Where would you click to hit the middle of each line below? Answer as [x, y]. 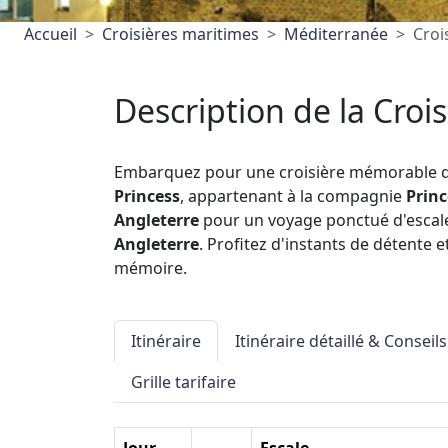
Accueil [50, 34]
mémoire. [150, 268]
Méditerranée [336, 34]
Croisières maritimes [180, 34]
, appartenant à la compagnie [293, 196]
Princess [147, 196]
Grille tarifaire [183, 382]
